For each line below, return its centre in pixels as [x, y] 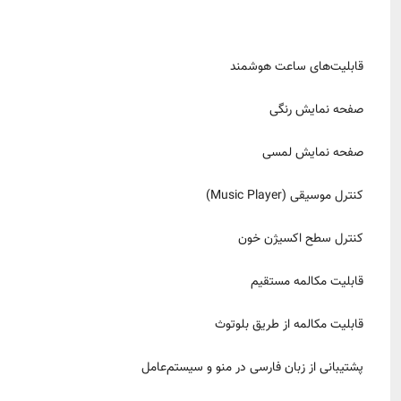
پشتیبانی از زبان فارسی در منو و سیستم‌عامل [252, 368]
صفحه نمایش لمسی [313, 153]
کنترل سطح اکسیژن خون [301, 239]
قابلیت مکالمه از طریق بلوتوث [289, 325]
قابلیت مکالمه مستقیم [307, 282]
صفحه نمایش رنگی [316, 110]
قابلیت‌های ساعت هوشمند [297, 67]
